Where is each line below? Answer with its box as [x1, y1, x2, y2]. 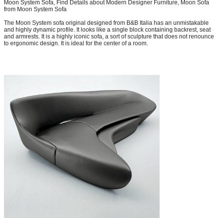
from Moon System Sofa [4, 5, 67, 13]
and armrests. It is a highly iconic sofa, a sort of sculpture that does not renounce [4, 33, 214, 40]
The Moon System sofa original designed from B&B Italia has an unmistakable [4, 19, 209, 26]
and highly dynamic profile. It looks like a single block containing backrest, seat [4, 26, 211, 33]
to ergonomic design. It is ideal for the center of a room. [4, 39, 148, 47]
